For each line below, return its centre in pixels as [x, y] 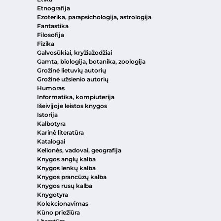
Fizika [46, 44]
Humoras [51, 88]
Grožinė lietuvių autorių [72, 71]
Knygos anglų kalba [66, 159]
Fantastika [53, 26]
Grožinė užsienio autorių [73, 79]
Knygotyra [53, 195]
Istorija [47, 115]
